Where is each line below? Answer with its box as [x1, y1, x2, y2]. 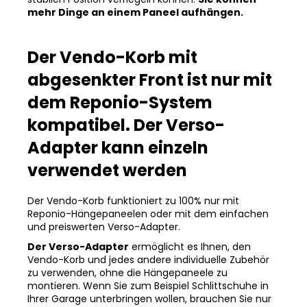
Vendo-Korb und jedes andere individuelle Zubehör [27, 253, 269, 267]
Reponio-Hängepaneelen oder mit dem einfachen [27, 207, 269, 221]
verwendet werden [27, 159, 187, 182]
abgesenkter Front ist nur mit [27, 69, 272, 92]
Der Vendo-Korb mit [27, 46, 197, 69]
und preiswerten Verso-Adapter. [27, 220, 180, 234]
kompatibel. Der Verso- [27, 114, 225, 137]
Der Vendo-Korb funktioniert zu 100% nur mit [27, 194, 239, 208]
